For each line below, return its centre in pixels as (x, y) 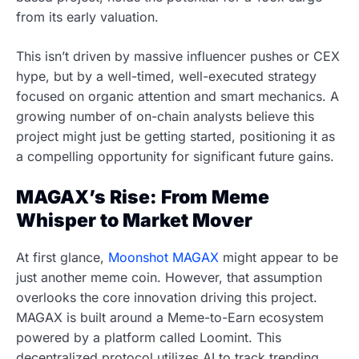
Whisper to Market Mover (134, 221)
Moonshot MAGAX (163, 257)
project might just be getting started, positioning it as (175, 137)
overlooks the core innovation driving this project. (167, 297)
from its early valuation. (89, 17)
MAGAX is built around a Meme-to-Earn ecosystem (170, 317)
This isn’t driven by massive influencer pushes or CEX (178, 56)
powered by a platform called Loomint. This (149, 337)
